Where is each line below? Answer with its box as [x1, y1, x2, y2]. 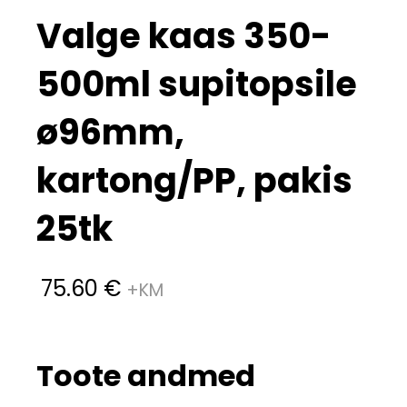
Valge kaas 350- [36, 12, 331, 61]
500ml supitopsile [36, 60, 357, 109]
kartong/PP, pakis [36, 156, 352, 205]
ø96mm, [36, 108, 184, 157]
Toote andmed [36, 354, 255, 396]
